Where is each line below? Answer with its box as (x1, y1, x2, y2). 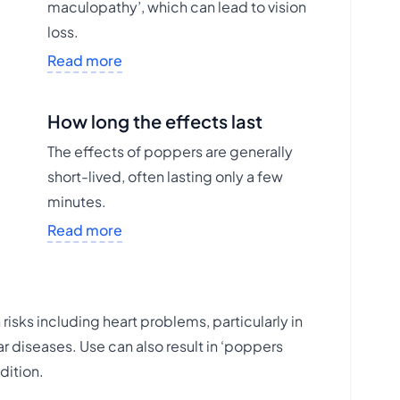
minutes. (46, 192, 106, 211)
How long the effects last (46, 110, 262, 132)
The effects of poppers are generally (46, 142, 293, 161)
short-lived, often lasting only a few (46, 167, 283, 186)
